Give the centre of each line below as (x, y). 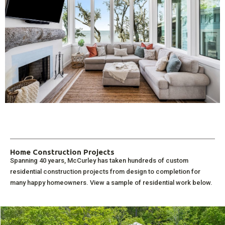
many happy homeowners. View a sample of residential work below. (111, 182)
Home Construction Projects (62, 152)
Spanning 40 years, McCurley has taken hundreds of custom (99, 160)
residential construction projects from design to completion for (105, 171)
